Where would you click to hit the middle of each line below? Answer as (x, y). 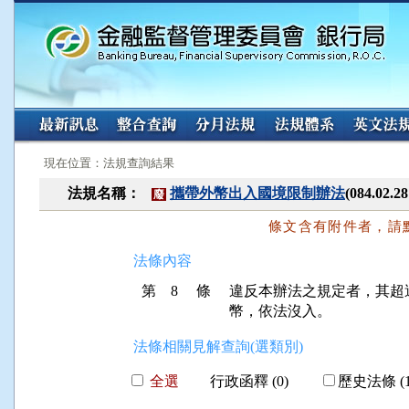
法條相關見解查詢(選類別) (218, 346)
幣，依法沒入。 (280, 311)
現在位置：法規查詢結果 (109, 163)
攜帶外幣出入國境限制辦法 (257, 193)
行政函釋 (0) (249, 381)
